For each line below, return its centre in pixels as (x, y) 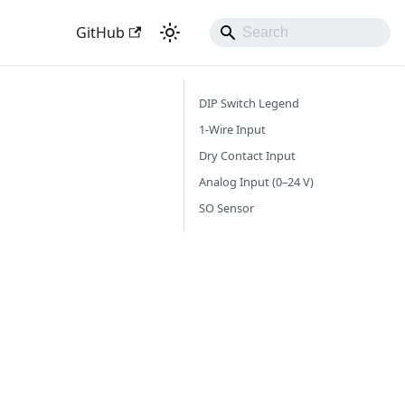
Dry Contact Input (247, 155)
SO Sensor (226, 208)
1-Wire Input (232, 129)
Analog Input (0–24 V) (256, 182)
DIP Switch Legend (249, 103)
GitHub (100, 33)
